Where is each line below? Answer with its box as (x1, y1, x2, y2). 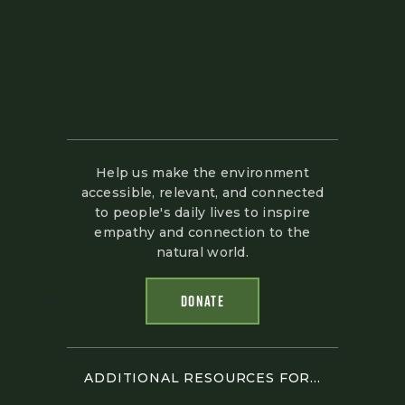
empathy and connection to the (94, 224, 311, 241)
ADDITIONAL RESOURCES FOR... (84, 370, 321, 387)
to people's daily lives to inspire (94, 204, 311, 221)
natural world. (156, 244, 249, 261)
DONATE (181, 291, 224, 312)
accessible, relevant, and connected (80, 184, 325, 202)
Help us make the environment (96, 165, 309, 182)
